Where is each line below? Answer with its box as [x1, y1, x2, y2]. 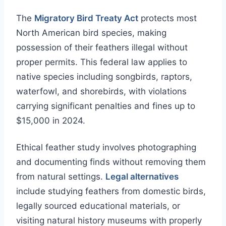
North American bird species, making [16, 28, 166, 38]
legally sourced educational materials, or [16, 201, 180, 211]
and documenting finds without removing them [16, 157, 206, 167]
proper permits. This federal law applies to [16, 57, 187, 68]
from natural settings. [16, 172, 105, 182]
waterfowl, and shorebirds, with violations [16, 86, 187, 97]
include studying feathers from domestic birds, [16, 186, 206, 197]
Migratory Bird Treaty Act [34, 13, 138, 24]
